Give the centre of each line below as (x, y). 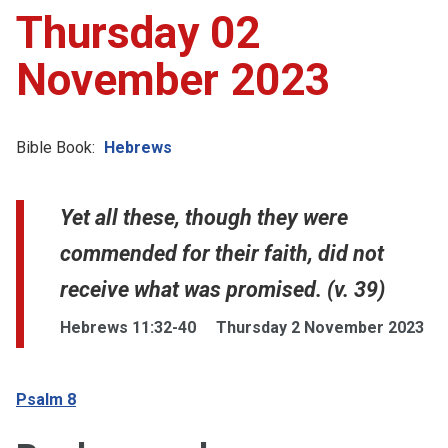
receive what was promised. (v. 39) (222, 289)
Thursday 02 (138, 32)
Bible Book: (55, 147)
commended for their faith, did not (222, 253)
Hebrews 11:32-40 (128, 327)
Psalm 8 (46, 399)
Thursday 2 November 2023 (320, 327)
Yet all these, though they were (204, 217)
